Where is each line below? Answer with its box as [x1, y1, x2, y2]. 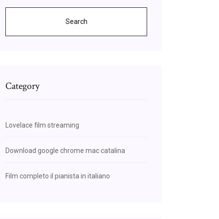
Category [5, 80, 40, 92]
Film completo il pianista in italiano [5, 172, 110, 180]
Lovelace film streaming [5, 121, 79, 129]
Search [65, 18, 88, 25]
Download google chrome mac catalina [5, 147, 125, 154]
